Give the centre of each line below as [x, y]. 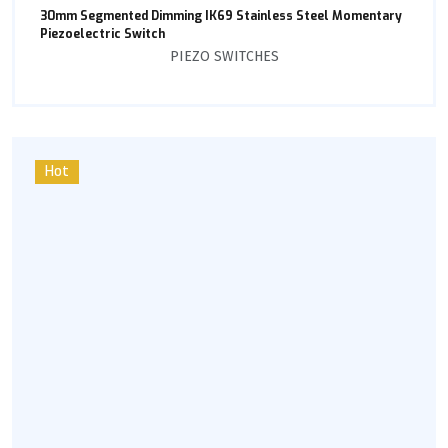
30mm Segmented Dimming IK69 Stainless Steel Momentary [221, 16]
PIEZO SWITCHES [224, 57]
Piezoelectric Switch [102, 34]
